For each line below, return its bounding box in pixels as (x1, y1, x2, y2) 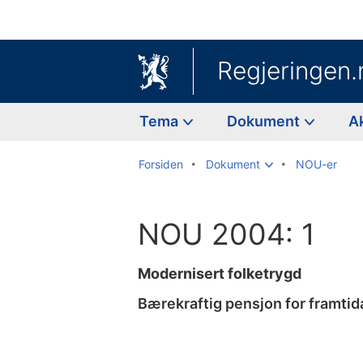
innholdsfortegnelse (137, 329, 258, 346)
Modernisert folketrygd (138, 264, 301, 282)
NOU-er (296, 156, 337, 171)
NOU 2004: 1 (138, 216, 315, 252)
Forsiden (139, 156, 183, 171)
